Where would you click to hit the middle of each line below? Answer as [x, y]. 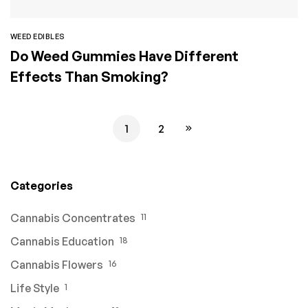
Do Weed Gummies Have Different [124, 56]
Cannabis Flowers [57, 264]
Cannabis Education [62, 241]
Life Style [35, 288]
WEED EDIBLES [38, 36]
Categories [42, 185]
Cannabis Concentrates [73, 218]
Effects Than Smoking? [89, 76]
